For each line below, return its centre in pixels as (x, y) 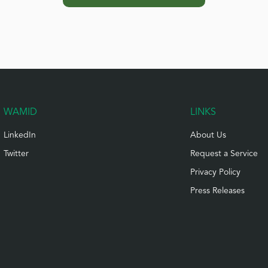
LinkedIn (20, 135)
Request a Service (224, 153)
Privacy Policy (216, 172)
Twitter (16, 153)
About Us (208, 135)
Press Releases (218, 191)
